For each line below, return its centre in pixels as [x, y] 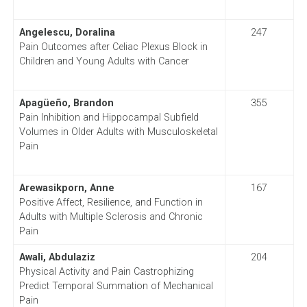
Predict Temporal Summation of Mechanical [116, 286]
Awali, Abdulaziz [57, 257]
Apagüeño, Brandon [66, 103]
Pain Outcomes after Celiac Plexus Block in [113, 47]
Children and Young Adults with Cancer [104, 61]
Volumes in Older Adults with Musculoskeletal [118, 132]
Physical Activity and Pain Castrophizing [106, 271]
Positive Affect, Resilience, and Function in [111, 202]
